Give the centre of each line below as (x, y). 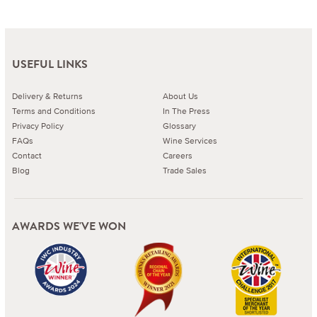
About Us (180, 96)
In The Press (186, 110)
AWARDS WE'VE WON (69, 226)
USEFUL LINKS (50, 64)
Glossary (179, 125)
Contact (27, 155)
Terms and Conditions (54, 110)
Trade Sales (184, 170)
